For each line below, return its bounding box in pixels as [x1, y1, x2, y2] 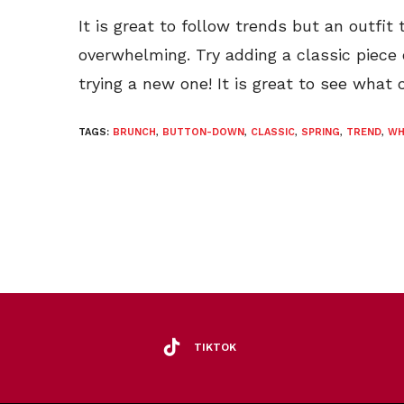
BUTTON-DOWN [162, 126, 244, 139]
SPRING [301, 126, 340, 139]
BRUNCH [113, 126, 156, 139]
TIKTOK [194, 340, 236, 353]
